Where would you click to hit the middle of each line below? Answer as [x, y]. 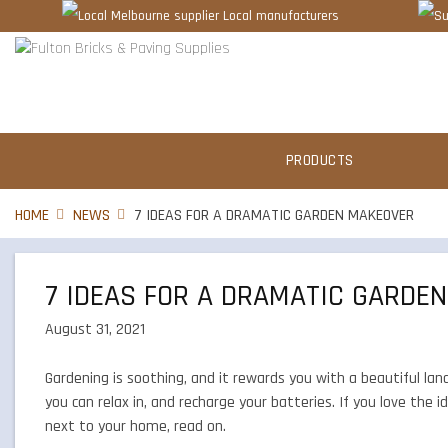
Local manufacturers [280, 16]
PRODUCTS [319, 160]
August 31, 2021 [95, 329]
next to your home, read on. [135, 426]
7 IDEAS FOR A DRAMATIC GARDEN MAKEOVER [274, 215]
